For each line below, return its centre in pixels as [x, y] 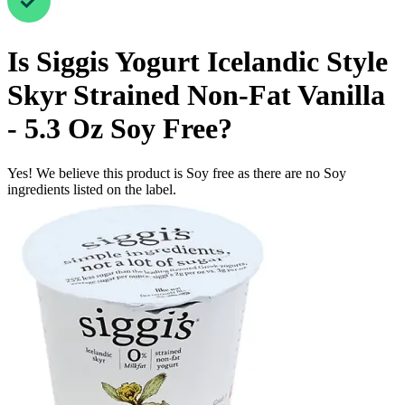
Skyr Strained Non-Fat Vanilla [196, 95]
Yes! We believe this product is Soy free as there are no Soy [177, 173]
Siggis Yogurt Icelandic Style [212, 62]
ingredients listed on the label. [92, 189]
